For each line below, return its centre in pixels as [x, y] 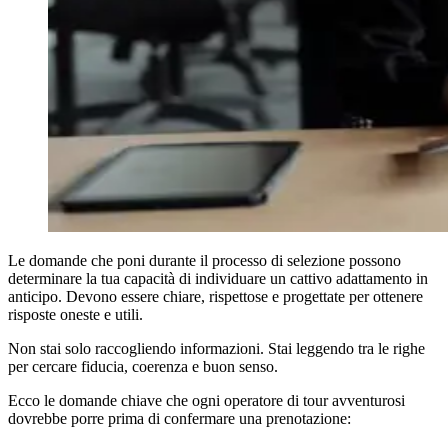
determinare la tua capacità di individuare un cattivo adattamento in [218, 279]
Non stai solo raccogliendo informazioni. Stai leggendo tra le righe [216, 349]
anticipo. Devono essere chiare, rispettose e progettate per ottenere [215, 297]
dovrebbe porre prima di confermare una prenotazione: [179, 419]
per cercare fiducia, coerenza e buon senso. [143, 367]
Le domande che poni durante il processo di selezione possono [204, 261]
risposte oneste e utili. [75, 315]
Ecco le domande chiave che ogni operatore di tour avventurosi [206, 401]
